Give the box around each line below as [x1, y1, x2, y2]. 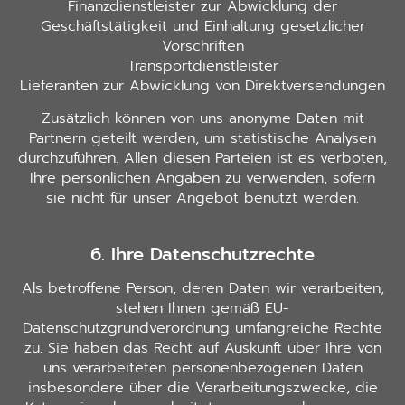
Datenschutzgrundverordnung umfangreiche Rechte [23, 317, 382, 340]
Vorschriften [161, 34, 244, 57]
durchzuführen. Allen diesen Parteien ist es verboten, [18, 147, 387, 170]
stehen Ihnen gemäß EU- [116, 297, 289, 320]
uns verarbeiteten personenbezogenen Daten [42, 357, 363, 380]
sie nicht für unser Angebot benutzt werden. [46, 187, 359, 210]
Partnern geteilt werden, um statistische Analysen [29, 127, 376, 150]
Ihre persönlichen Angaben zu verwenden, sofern [30, 167, 375, 190]
